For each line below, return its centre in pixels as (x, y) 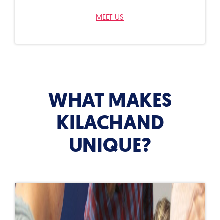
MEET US (110, 17)
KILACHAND (110, 122)
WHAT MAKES (110, 99)
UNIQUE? (110, 145)
